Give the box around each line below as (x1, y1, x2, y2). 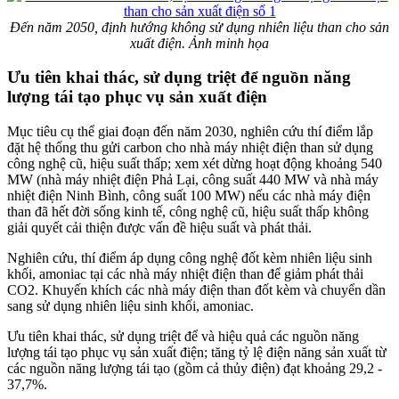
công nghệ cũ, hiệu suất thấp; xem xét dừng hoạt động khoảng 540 (7, 156, 382, 172)
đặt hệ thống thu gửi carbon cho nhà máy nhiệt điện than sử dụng (7, 140, 373, 156)
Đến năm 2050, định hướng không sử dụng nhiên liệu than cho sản (10, 19, 389, 35)
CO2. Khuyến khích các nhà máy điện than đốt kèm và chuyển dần (7, 282, 386, 298)
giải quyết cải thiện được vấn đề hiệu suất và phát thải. (7, 220, 312, 236)
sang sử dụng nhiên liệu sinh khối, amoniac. (7, 298, 261, 314)
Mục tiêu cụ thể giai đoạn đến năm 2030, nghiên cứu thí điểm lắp (7, 124, 373, 140)
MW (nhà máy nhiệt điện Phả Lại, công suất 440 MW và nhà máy (7, 172, 379, 188)
